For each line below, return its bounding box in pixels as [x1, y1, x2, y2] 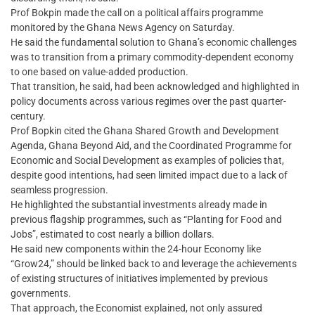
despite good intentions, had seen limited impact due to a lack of [11, 169, 288, 181]
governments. [11, 288, 71, 300]
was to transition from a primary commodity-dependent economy [11, 51, 294, 63]
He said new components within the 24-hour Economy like [11, 243, 261, 255]
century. [11, 110, 46, 122]
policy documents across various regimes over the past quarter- [11, 96, 286, 108]
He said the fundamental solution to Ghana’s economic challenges [11, 37, 297, 49]
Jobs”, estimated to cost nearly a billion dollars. [11, 229, 214, 240]
